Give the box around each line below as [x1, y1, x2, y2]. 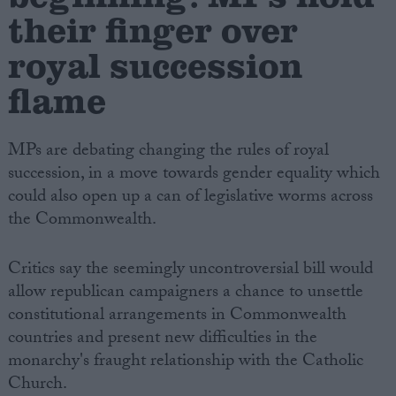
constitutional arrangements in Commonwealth [7, 301, 346, 332]
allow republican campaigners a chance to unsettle [7, 278, 363, 309]
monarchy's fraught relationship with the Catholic [7, 347, 363, 378]
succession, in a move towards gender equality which [7, 160, 380, 191]
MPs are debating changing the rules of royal [7, 137, 329, 168]
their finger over [7, 4, 298, 53]
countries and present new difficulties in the [7, 324, 317, 355]
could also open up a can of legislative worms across [7, 183, 373, 214]
